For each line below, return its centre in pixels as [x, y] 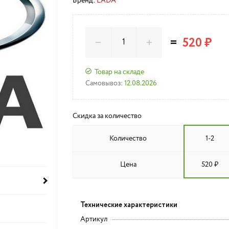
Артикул [94, 219]
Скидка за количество [107, 116]
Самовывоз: [104, 83]
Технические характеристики [129, 205]
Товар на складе [119, 72]
